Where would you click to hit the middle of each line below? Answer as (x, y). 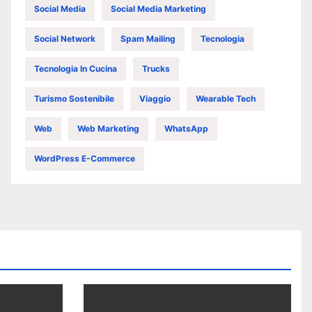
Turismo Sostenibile (74, 99)
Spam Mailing (148, 39)
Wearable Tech (226, 99)
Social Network (65, 39)
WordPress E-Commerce (85, 158)
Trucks (156, 69)
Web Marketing (108, 128)
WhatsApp (186, 128)
